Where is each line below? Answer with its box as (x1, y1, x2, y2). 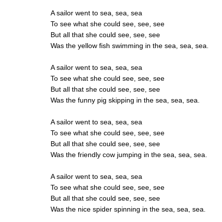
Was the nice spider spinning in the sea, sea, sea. (51, 205, 206, 214)
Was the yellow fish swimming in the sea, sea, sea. (51, 42, 209, 50)
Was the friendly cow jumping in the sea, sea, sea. (51, 151, 207, 159)
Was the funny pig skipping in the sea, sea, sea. (51, 96, 200, 105)
